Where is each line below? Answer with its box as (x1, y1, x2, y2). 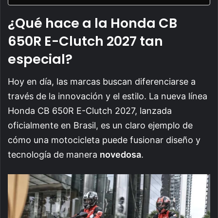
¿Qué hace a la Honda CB (8, 14, 177, 32)
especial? (8, 50, 73, 68)
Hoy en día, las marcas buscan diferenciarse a (8, 76, 196, 87)
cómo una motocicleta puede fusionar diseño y (8, 135, 200, 145)
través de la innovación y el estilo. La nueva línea (8, 91, 207, 102)
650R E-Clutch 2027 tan (8, 32, 163, 50)
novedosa (100, 149, 141, 160)
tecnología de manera (8, 149, 100, 160)
